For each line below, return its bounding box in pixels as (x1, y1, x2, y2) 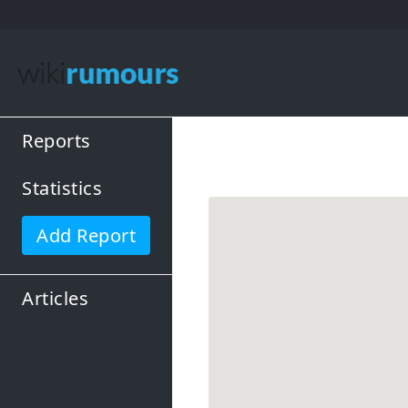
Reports (22, 128, 91, 153)
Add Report (36, 223, 136, 248)
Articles (22, 286, 88, 311)
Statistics (22, 176, 102, 200)
